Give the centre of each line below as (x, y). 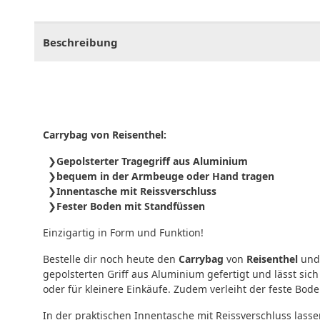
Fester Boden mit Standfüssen (131, 206)
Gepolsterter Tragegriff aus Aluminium (152, 161)
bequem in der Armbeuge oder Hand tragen (165, 176)
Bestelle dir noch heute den (111, 259)
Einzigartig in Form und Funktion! (123, 232)
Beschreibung (80, 42)
